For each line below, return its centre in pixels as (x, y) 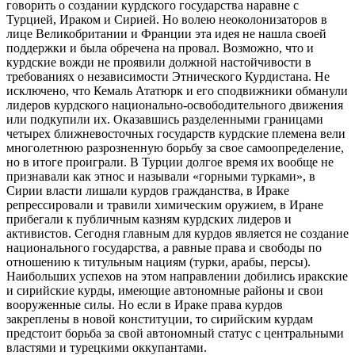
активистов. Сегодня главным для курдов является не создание (177, 233)
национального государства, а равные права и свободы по (164, 247)
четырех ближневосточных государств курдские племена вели (176, 133)
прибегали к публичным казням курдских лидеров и (149, 219)
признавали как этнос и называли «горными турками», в (161, 176)
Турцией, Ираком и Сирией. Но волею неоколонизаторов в (167, 19)
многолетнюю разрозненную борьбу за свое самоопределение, (175, 147)
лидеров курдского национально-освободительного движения (175, 105)
